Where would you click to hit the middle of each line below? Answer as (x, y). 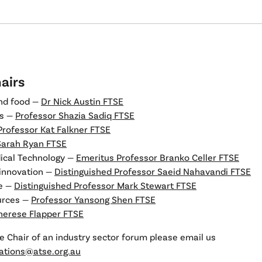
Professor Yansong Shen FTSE (93, 199)
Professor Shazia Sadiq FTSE (75, 115)
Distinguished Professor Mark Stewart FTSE (105, 185)
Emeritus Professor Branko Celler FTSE (158, 157)
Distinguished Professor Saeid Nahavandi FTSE (153, 171)
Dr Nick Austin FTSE (82, 101)
